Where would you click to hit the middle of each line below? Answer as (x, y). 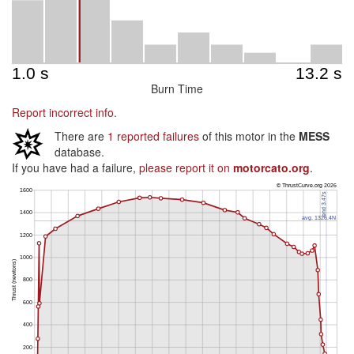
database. (79, 152)
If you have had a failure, (75, 168)
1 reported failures (153, 136)
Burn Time (177, 88)
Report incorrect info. (64, 112)
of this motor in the (249, 136)
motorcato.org (271, 168)
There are (81, 136)
